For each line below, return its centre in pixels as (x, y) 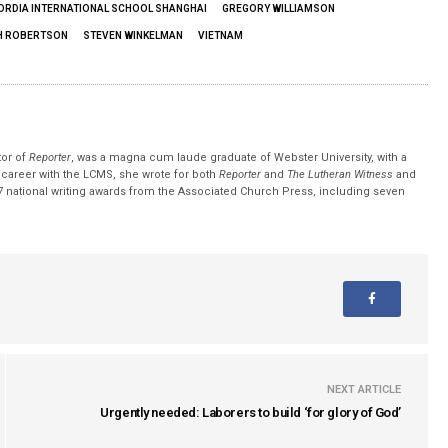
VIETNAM (220, 35)
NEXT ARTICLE (364, 389)
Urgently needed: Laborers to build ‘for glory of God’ (250, 412)
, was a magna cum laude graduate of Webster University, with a (239, 157)
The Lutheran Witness (340, 174)
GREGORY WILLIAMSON (278, 8)
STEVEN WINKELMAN (133, 35)
